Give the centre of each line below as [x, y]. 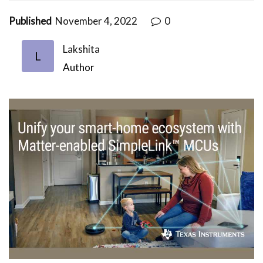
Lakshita [81, 49]
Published [30, 21]
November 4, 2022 [97, 21]
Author [79, 67]
